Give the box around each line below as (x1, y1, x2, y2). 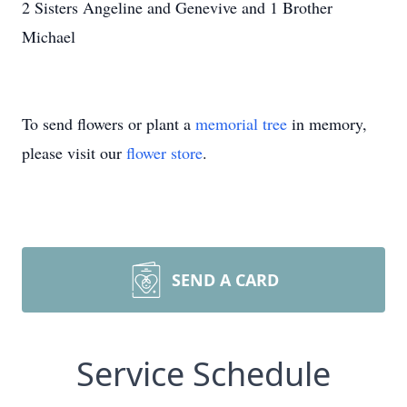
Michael (22, 25, 75, 47)
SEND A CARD (172, 269, 279, 291)
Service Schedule (76, 352, 331, 396)
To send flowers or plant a (22, 113, 195, 134)
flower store (126, 142, 203, 164)
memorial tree (195, 113, 287, 134)
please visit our (22, 142, 126, 164)
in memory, (287, 113, 367, 134)
